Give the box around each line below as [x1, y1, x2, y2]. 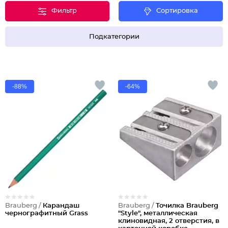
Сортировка [156, 8, 198, 15]
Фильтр [51, 8, 77, 15]
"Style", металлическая [118, 210, 197, 217]
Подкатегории [89, 33, 139, 40]
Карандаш [43, 203, 79, 209]
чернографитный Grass [5, 210, 88, 217]
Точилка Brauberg [156, 203, 218, 209]
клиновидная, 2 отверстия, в [118, 218, 219, 224]
